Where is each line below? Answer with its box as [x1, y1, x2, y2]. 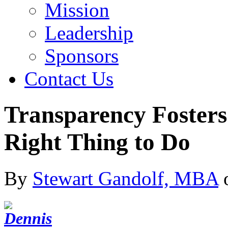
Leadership [45, 22, 133, 44]
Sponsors [45, 45, 119, 67]
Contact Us [24, 68, 113, 90]
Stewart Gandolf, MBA [33, 167, 218, 189]
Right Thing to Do [4, 129, 190, 156]
